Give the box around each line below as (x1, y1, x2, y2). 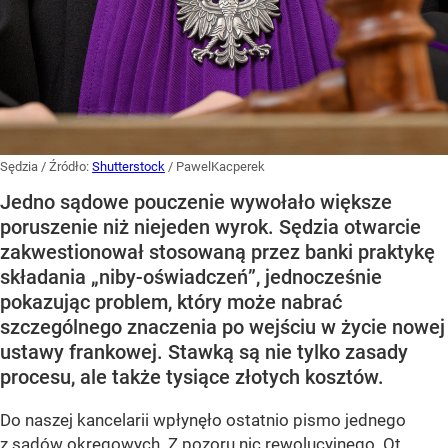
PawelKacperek (176, 158, 265, 174)
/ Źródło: (41, 158, 92, 174)
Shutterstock (92, 158, 165, 174)
